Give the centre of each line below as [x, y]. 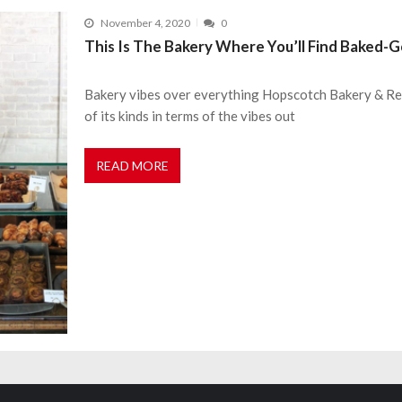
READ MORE [133, 165]
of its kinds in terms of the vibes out [190, 115]
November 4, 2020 [145, 22]
